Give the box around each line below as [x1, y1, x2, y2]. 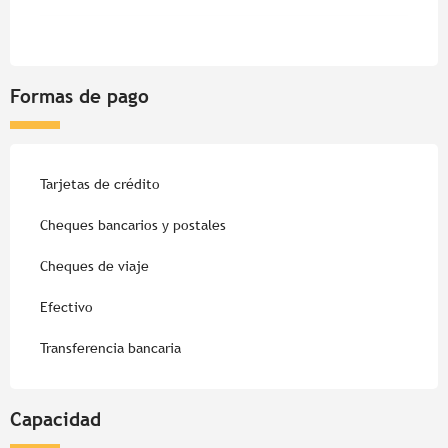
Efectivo [40, 298, 93, 315]
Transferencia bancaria [40, 339, 181, 356]
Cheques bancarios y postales [40, 216, 226, 233]
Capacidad [10, 407, 101, 430]
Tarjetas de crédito [40, 175, 160, 192]
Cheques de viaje [40, 257, 149, 274]
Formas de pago [10, 84, 149, 107]
